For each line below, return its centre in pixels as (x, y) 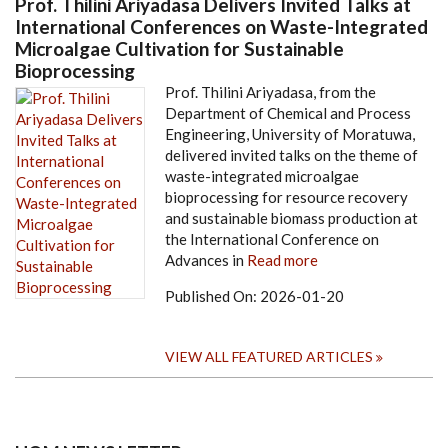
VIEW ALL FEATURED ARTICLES (269, 357)
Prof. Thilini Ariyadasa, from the (270, 92)
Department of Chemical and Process (288, 113)
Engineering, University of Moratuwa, (290, 134)
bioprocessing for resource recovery (286, 197)
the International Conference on (272, 239)
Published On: (212, 296)
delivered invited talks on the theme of (291, 155)
